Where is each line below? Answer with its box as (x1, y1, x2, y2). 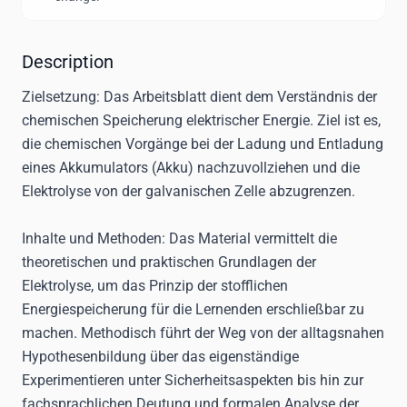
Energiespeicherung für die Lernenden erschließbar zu (22, 301, 364, 318)
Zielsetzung (22, 88, 96, 105)
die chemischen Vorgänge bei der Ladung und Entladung (22, 135, 383, 153)
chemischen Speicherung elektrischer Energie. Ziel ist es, (22, 112, 381, 129)
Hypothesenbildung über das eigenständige (22, 348, 299, 365)
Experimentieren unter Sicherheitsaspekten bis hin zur (22, 372, 363, 389)
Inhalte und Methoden (22, 230, 162, 247)
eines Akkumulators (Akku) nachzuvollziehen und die (22, 159, 360, 176)
